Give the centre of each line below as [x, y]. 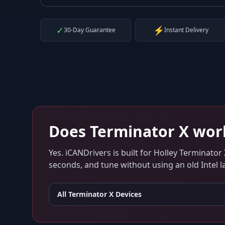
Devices [128, 194]
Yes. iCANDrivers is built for [101, 153]
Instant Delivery [186, 30]
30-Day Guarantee [89, 30]
